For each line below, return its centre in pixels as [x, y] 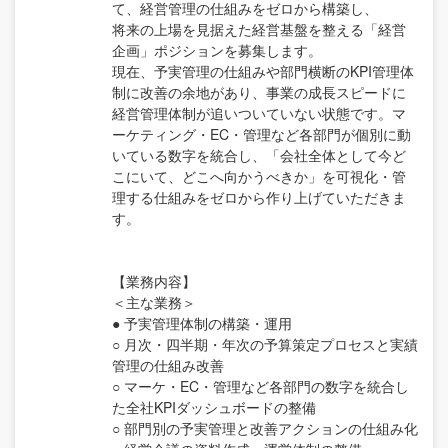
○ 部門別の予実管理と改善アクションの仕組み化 [265, 427]
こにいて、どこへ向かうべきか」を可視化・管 [259, 175]
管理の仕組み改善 [168, 364]
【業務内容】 [154, 280]
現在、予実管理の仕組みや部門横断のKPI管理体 [263, 70]
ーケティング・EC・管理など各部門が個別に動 [261, 133]
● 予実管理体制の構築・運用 [202, 322]
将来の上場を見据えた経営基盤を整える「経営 [259, 28]
